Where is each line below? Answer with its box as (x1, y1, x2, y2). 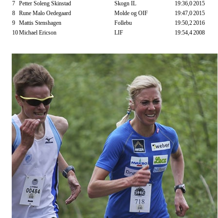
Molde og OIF (114, 10, 148, 17)
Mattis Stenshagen (19, 19, 61, 27)
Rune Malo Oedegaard (19, 10, 71, 17)
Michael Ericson (19, 29, 56, 36)
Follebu (114, 19, 132, 27)
